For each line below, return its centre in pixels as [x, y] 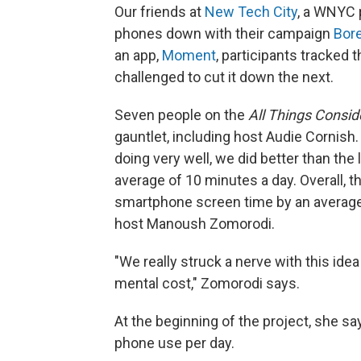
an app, [138, 55]
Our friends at [160, 11]
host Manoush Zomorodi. [195, 223]
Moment [189, 55]
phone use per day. [174, 342]
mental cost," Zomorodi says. [207, 283]
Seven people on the [181, 114]
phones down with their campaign [224, 33]
